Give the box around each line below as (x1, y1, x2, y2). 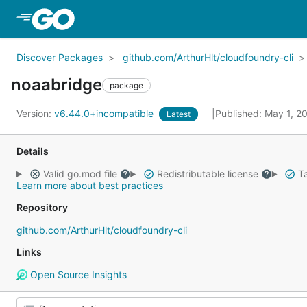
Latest (167, 109, 191, 119)
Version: (16, 108, 54, 119)
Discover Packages (16, 51, 103, 63)
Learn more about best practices (16, 180, 163, 191)
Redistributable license (153, 168, 261, 180)
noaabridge (11, 75, 102, 95)
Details (16, 145, 49, 157)
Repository (16, 201, 68, 213)
